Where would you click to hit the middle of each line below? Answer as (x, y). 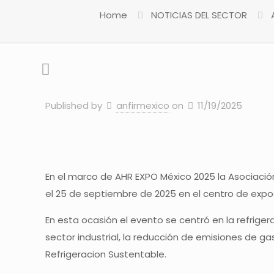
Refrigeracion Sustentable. (107, 254)
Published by (74, 106)
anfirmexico (143, 106)
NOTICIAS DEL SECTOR (199, 15)
